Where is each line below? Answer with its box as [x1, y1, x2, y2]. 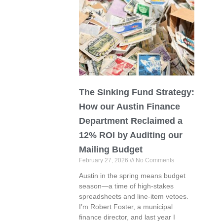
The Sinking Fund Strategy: [79, 87, 195, 98]
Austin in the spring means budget [79, 172, 186, 180]
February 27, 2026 [79, 157, 130, 164]
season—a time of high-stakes [79, 182, 174, 190]
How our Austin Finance [79, 102, 181, 112]
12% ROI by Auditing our [79, 130, 183, 141]
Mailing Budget [79, 145, 143, 155]
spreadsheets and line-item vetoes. [79, 192, 189, 201]
